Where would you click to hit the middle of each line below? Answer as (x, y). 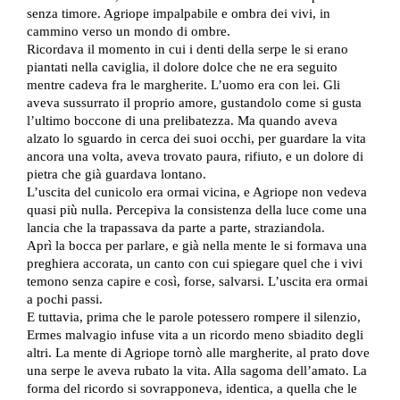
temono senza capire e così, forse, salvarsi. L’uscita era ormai (197, 281)
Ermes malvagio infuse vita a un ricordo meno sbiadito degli (195, 334)
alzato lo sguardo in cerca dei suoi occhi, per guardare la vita (196, 138)
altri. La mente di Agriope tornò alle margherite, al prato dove (198, 352)
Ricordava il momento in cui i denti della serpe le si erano (187, 49)
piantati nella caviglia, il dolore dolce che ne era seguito (182, 67)
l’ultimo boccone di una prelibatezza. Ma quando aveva (182, 120)
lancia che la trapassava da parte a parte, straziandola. (176, 227)
